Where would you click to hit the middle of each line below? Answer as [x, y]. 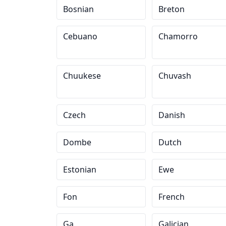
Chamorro [178, 36]
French [171, 197]
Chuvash [175, 76]
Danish [172, 115]
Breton [171, 9]
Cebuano [80, 36]
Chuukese [82, 76]
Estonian [80, 169]
